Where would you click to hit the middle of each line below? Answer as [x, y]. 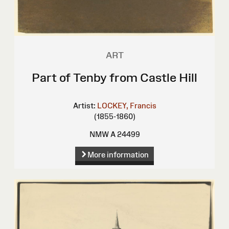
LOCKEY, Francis [127, 105]
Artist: [84, 105]
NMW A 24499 [114, 134]
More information [118, 155]
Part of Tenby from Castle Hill [114, 77]
